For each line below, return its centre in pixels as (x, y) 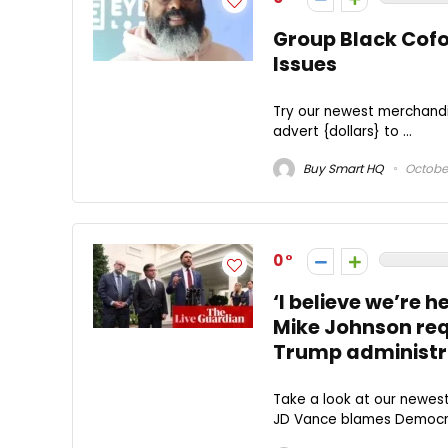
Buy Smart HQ (341, 168)
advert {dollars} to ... (342, 131)
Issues (305, 64)
